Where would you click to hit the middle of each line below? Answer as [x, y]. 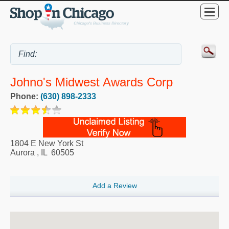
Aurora [22, 153]
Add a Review [114, 186]
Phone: [25, 97]
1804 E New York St [47, 144]
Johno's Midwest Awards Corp [91, 82]
